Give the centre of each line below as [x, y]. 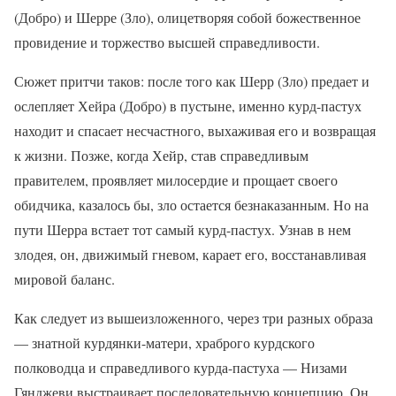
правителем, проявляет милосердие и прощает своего [176, 179]
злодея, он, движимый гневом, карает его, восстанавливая [190, 254]
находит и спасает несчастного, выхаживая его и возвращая [195, 130]
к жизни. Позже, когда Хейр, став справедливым [161, 155]
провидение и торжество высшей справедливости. [167, 42]
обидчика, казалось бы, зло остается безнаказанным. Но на [191, 204]
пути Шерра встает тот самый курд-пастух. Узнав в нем [183, 229]
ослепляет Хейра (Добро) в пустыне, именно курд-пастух [188, 105]
